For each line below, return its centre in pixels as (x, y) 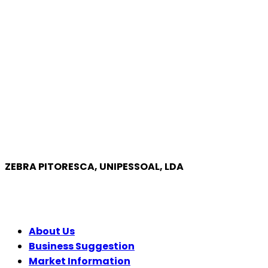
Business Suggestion (82, 246)
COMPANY (36, 199)
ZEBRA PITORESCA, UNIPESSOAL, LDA (94, 167)
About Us (52, 232)
